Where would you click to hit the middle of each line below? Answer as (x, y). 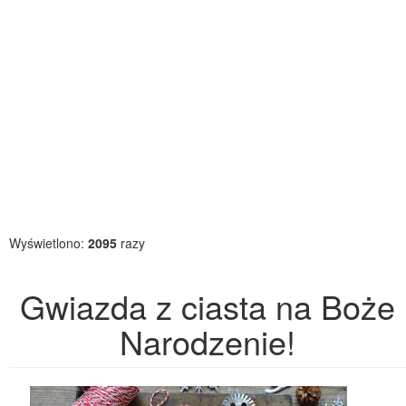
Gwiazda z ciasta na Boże (208, 306)
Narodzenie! (208, 341)
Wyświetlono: (48, 243)
